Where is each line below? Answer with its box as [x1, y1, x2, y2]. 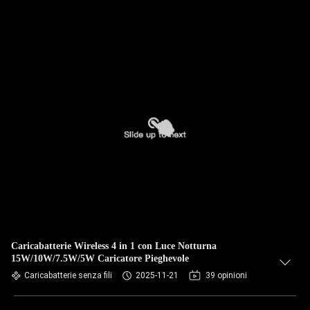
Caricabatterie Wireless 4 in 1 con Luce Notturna [11, 241, 217, 251]
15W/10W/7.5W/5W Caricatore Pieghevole [11, 253, 189, 264]
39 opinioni [206, 271, 247, 280]
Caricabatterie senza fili [24, 271, 112, 280]
